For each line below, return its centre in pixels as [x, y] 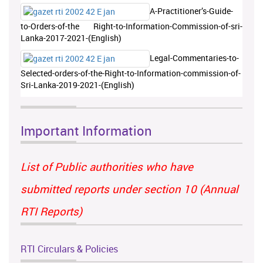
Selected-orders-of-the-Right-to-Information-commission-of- [131, 73]
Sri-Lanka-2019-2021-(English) [77, 85]
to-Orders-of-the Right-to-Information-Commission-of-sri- [131, 26]
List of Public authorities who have [107, 167]
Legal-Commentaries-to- [194, 58]
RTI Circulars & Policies [69, 249]
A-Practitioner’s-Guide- [191, 11]
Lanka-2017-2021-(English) [71, 38]
